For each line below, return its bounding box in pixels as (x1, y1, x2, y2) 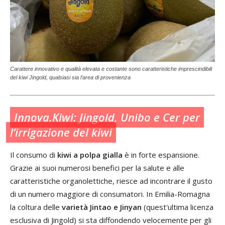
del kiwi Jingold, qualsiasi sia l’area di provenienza (10, 74, 131, 81)
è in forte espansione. (123, 150, 199, 160)
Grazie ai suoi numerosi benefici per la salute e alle (10, 163, 184, 173)
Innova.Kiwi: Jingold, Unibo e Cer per (14, 109, 200, 125)
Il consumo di (10, 150, 57, 160)
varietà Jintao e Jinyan (62, 202, 142, 212)
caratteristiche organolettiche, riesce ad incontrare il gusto (10, 176, 212, 186)
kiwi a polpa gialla (57, 150, 123, 160)
